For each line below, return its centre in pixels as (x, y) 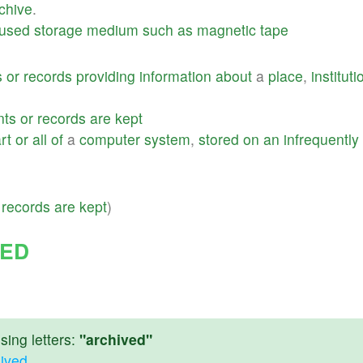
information (175, 75)
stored (219, 139)
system (167, 139)
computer (110, 139)
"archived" (116, 339)
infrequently (321, 139)
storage (58, 29)
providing (106, 75)
